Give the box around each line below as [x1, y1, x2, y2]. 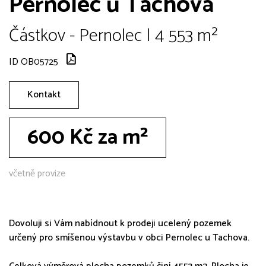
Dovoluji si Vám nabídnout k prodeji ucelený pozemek [9, 215, 232, 232]
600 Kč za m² [27, 120, 148, 155]
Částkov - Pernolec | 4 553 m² [9, 21, 218, 50]
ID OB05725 [9, 53, 58, 70]
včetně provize [9, 165, 65, 182]
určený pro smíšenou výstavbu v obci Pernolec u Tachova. [9, 229, 249, 246]
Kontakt [27, 86, 61, 103]
